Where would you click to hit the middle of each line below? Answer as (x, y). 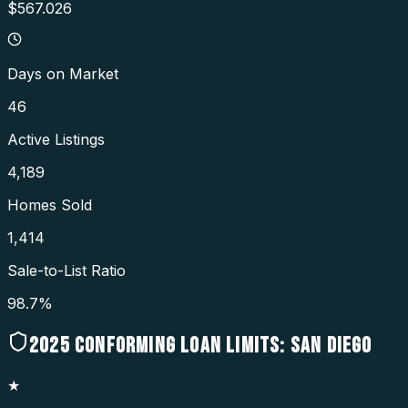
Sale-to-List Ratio (66, 270)
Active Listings (56, 139)
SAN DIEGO (331, 345)
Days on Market (63, 73)
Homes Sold (50, 204)
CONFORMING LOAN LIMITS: (178, 345)
